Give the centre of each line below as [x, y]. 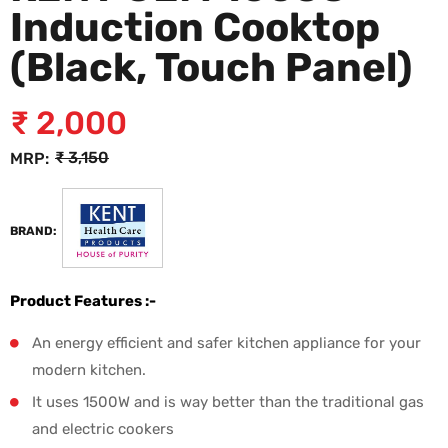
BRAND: [33, 230]
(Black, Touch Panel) [211, 67]
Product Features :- [83, 301]
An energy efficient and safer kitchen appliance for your [226, 343]
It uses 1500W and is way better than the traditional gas [228, 402]
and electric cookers [103, 429]
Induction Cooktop [195, 27]
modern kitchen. [89, 370]
